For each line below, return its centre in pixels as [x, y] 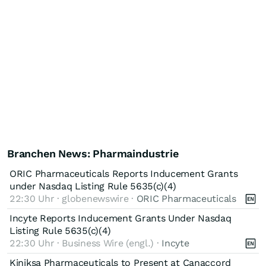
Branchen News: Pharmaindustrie [93, 153]
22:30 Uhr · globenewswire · [73, 198]
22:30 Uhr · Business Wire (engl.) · [86, 243]
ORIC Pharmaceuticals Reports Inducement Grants [124, 173]
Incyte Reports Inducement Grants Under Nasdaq [121, 218]
